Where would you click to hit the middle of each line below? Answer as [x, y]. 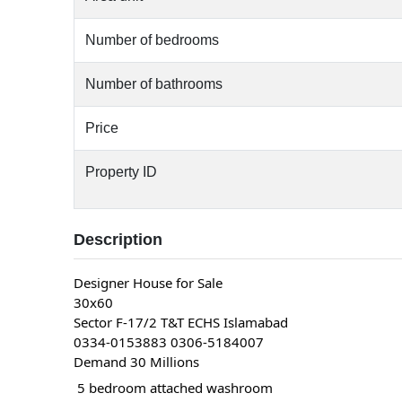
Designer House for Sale [149, 282]
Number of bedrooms [153, 39]
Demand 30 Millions [137, 361]
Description [118, 239]
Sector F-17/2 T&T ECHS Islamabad [181, 322]
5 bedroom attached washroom [174, 388]
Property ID [122, 171]
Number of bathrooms [154, 83]
